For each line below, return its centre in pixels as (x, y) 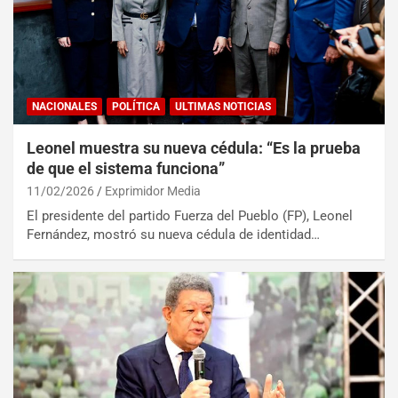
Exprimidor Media (153, 191)
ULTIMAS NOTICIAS (223, 106)
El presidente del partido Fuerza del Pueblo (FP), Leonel (190, 215)
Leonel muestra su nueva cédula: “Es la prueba (194, 147)
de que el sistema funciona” (126, 168)
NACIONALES (64, 106)
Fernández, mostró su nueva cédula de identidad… (173, 234)
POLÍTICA (136, 106)
